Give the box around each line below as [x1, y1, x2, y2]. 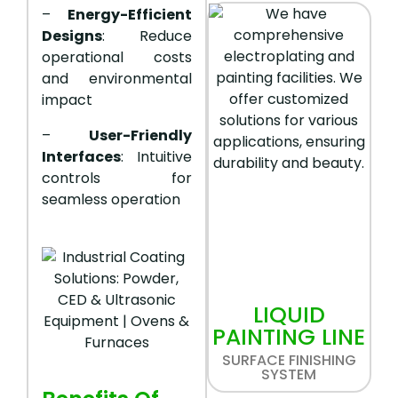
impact [42, 90, 92, 111]
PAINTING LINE [212, 322, 366, 354]
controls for [42, 168, 192, 189]
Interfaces [42, 147, 121, 168]
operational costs [42, 47, 192, 68]
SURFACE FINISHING [221, 350, 356, 371]
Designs [42, 26, 102, 47]
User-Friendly [88, 125, 192, 147]
